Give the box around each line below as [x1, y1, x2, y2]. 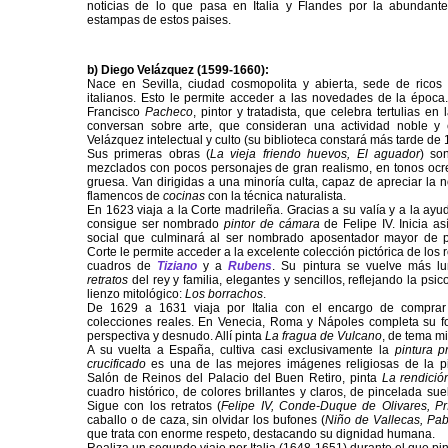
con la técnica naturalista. [205, 189, 346, 204]
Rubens [228, 259, 273, 274]
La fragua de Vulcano [265, 329, 382, 344]
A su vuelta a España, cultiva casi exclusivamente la [87, 343, 395, 358]
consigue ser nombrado [87, 217, 225, 232]
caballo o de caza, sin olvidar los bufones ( [87, 413, 325, 428]
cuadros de [87, 259, 152, 274]
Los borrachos [185, 287, 263, 302]
